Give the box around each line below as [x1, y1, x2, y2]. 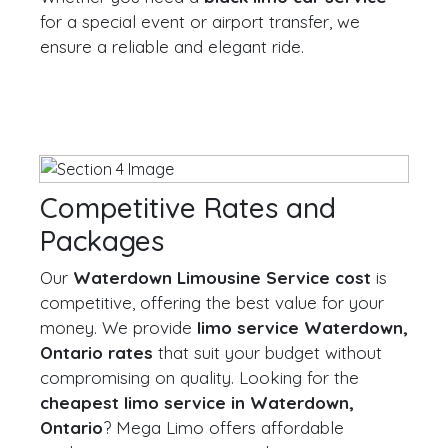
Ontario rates [40, 342, 153, 363]
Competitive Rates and [40, 190, 336, 225]
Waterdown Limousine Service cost [73, 267, 371, 288]
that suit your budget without [153, 342, 382, 363]
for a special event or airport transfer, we [40, 11, 360, 32]
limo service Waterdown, [197, 317, 408, 338]
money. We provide [40, 317, 197, 338]
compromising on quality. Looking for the [40, 367, 359, 388]
